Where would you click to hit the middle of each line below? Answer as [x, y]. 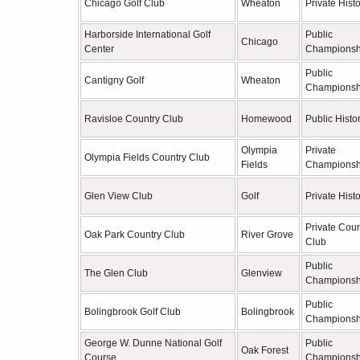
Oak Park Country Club [135, 235]
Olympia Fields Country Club [147, 157]
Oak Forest [265, 350]
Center [99, 49]
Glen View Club [119, 196]
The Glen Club [116, 273]
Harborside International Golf [147, 35]
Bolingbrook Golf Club [133, 312]
